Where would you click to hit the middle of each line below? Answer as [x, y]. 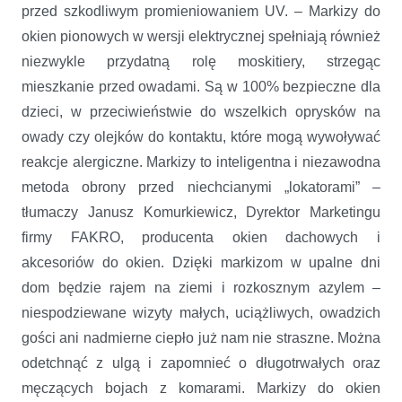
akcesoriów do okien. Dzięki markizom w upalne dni [201, 262]
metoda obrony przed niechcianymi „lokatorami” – [201, 187]
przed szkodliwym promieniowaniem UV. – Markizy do [201, 11]
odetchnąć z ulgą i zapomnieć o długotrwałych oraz [201, 363]
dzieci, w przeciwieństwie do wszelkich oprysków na [201, 111]
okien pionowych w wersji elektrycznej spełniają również [201, 36]
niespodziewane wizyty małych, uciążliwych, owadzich [201, 312]
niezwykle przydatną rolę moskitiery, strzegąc [201, 61]
